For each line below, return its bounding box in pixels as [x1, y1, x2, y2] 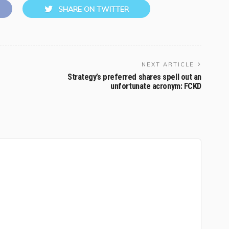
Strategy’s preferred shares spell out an [67, 72, 201, 82]
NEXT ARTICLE [142, 60, 194, 68]
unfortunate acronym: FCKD [110, 81, 201, 91]
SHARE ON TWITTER [58, 4, 129, 14]
